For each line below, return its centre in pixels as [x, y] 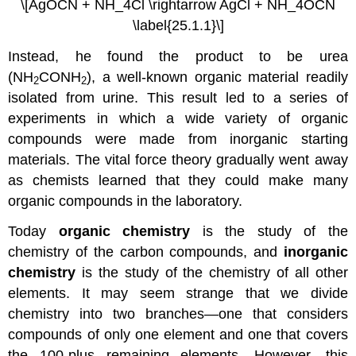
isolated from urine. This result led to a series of [178, 97]
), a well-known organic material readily [217, 77]
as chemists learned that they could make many [178, 180]
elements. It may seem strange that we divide [178, 294]
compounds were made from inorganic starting [178, 139]
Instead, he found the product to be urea [178, 56]
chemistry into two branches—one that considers [178, 314]
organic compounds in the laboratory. [126, 201]
